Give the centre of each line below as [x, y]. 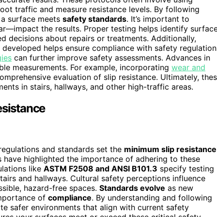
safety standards [94, 19]
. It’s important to [158, 19]
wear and [188, 68]
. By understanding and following [152, 197]
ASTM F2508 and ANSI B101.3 [101, 168]
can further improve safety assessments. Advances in [111, 58]
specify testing [186, 168]
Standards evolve [132, 188]
